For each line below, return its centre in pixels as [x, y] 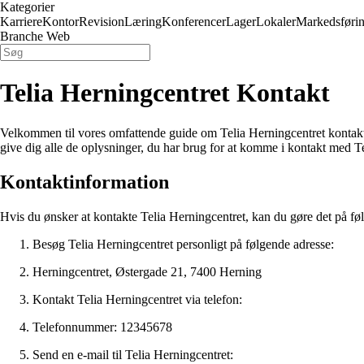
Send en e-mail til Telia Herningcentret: [133, 354]
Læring [143, 22]
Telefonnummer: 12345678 [102, 327]
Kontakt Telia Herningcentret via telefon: [137, 299]
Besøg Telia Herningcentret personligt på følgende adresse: [183, 244]
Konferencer [194, 22]
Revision [102, 22]
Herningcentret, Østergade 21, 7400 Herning [147, 271]
